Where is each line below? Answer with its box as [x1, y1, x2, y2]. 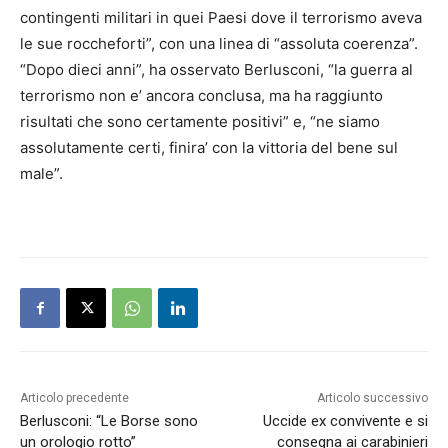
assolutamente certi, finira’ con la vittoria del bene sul [20, 138, 398, 158]
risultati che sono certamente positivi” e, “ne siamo [20, 112, 380, 132]
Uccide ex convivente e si [262, 412, 428, 431]
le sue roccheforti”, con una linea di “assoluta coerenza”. [20, 34, 418, 54]
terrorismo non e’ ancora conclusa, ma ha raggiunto [20, 86, 383, 106]
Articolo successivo [316, 391, 428, 406]
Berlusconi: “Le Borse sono [20, 412, 198, 431]
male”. [20, 164, 63, 184]
